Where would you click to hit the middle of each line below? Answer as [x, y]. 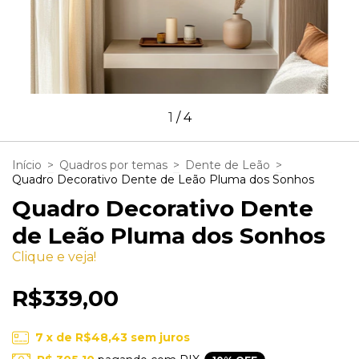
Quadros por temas [113, 165]
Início [27, 165]
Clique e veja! [54, 256]
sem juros [160, 337]
